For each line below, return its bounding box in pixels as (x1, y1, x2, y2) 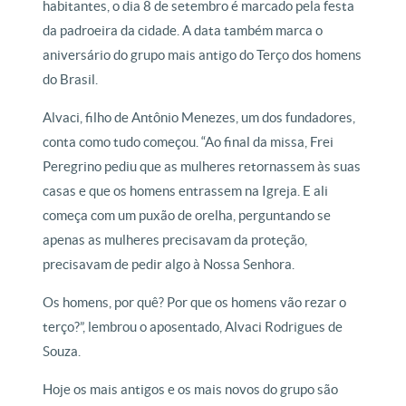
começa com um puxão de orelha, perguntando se (43, 208, 332, 223)
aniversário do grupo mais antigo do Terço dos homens (43, 47, 362, 63)
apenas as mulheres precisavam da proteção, (43, 232, 308, 247)
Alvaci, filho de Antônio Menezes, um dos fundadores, (43, 110, 356, 125)
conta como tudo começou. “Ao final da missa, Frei (43, 134, 334, 150)
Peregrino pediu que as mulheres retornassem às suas (43, 159, 362, 174)
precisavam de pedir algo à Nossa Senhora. (43, 256, 295, 272)
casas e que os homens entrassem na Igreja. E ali (43, 183, 329, 198)
